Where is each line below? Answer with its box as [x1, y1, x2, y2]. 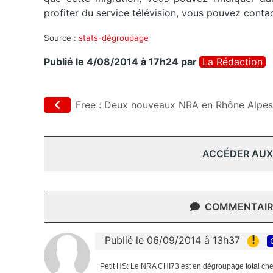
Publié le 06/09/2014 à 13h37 [105, 234, 240, 247]
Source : [44, 33, 79, 43]
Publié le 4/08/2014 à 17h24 [44, 55, 179, 68]
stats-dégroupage [79, 33, 149, 43]
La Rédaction [202, 55, 263, 68]
